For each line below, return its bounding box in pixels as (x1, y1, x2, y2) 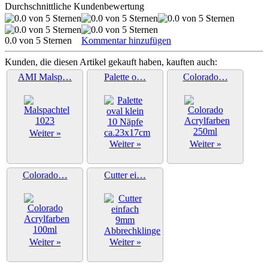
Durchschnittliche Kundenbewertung (5, 1, 144, 12)
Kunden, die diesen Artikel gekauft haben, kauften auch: (5, 57, 217, 68)
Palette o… (104, 72, 146, 83)
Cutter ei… (104, 170, 146, 181)
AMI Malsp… (18, 72, 72, 83)
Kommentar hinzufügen (81, 35, 171, 46)
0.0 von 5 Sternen (5, 35, 81, 46)
